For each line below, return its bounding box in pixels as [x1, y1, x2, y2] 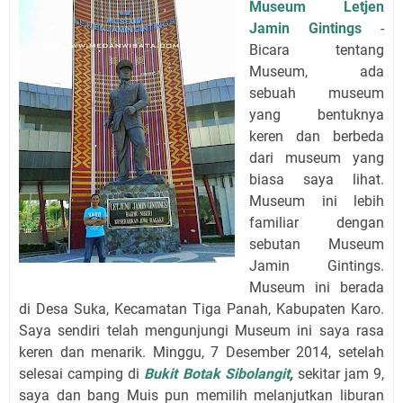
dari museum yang [249, 148, 384, 166]
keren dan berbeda [249, 127, 384, 145]
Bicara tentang [249, 40, 384, 58]
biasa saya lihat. [249, 170, 384, 188]
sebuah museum [249, 84, 384, 102]
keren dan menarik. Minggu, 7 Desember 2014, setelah [19, 343, 384, 361]
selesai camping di [19, 364, 145, 382]
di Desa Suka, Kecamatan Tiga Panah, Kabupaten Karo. [19, 300, 384, 318]
